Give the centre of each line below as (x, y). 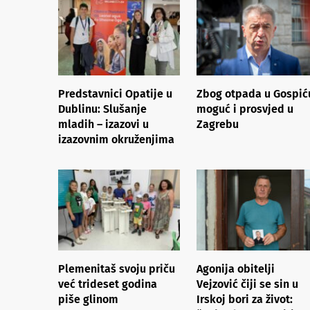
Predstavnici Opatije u (115, 93)
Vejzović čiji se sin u (247, 284)
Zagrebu (218, 124)
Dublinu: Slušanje (102, 109)
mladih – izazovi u (103, 124)
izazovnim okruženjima (116, 139)
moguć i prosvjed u (245, 109)
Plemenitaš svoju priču (117, 268)
